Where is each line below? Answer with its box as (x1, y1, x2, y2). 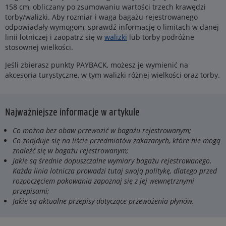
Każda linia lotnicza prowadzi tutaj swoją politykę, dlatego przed (13, 166, 217, 176)
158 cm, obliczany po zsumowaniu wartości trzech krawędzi (5, 2, 206, 12)
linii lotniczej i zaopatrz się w (5, 32, 104, 42)
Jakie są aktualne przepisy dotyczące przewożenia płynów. (13, 196, 194, 206)
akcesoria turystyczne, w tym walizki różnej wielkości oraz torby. (5, 70, 220, 80)
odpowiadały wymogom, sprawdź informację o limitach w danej (5, 22, 219, 32)
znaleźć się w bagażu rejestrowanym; (13, 146, 129, 156)
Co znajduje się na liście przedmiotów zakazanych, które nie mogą (13, 136, 220, 146)
